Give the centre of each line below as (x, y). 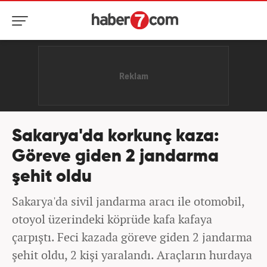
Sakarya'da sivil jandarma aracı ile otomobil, (128, 201)
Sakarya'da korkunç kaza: (115, 137)
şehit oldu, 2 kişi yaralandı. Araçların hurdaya (132, 255)
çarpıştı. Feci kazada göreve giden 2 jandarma (132, 237)
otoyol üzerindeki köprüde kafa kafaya (112, 219)
